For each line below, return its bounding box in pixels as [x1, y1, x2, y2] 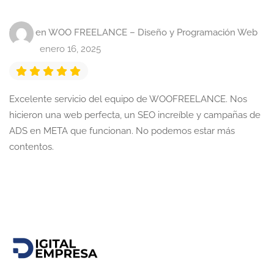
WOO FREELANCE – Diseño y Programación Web [48, 27, 257, 38]
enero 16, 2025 [40, 43, 101, 54]
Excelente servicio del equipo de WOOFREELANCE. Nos [9, 94, 247, 105]
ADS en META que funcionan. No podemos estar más [9, 125, 235, 136]
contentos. [9, 141, 54, 152]
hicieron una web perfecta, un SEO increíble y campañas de [9, 109, 261, 120]
